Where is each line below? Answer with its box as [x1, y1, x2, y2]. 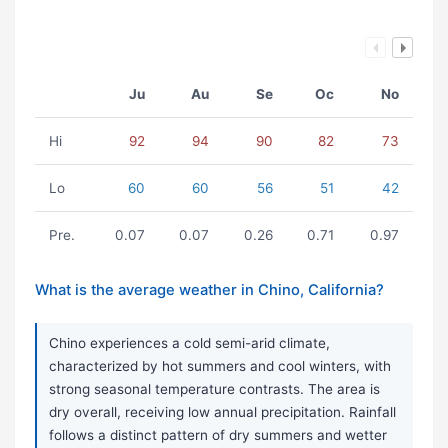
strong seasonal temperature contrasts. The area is [49, 381, 380, 398]
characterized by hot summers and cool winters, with [49, 358, 391, 375]
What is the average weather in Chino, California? [35, 281, 384, 300]
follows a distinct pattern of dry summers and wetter [49, 427, 387, 444]
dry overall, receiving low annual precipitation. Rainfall [49, 404, 396, 421]
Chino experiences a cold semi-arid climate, [49, 335, 330, 352]
